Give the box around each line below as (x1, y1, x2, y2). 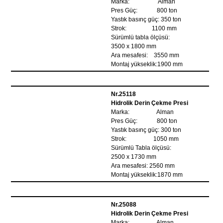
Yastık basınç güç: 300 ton (111, 126, 182, 133)
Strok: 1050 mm (111, 135, 179, 142)
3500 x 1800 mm (111, 43, 157, 50)
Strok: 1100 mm (111, 25, 177, 32)
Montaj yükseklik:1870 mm (111, 171, 183, 178)
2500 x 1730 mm (111, 153, 157, 160)
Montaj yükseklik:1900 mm (111, 61, 183, 68)
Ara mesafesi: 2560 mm (111, 162, 175, 169)
